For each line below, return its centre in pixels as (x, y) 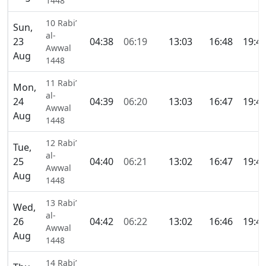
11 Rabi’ (61, 83)
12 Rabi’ (61, 143)
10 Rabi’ (61, 23)
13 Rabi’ (61, 203)
